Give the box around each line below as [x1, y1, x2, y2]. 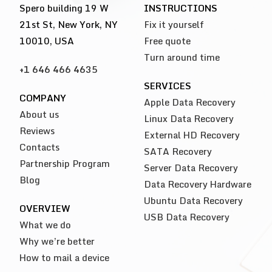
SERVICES [143, 78, 191, 93]
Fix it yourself [143, 16, 204, 32]
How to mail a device [19, 250, 110, 265]
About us [19, 106, 59, 121]
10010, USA [19, 33, 75, 48]
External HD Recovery [143, 127, 240, 142]
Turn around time [143, 49, 220, 64]
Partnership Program [19, 155, 110, 171]
